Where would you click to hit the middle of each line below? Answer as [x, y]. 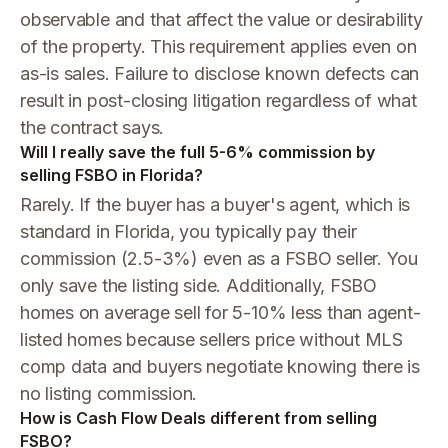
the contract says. [92, 127]
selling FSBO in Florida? [111, 175]
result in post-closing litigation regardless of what [218, 100]
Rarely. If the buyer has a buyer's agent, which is [215, 204]
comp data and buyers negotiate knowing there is [220, 366]
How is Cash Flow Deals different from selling [198, 418]
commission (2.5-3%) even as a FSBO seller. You [219, 258]
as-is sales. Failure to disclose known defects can [220, 73]
